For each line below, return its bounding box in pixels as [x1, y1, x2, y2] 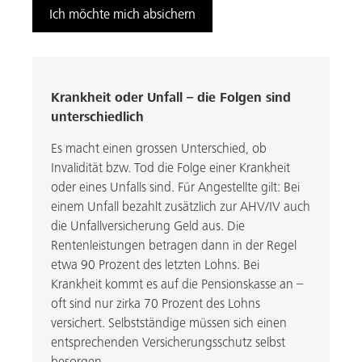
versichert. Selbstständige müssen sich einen [50, 316, 287, 330]
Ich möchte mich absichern [49, 7, 196, 22]
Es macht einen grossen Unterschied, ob [50, 141, 267, 156]
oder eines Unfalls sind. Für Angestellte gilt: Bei [50, 180, 300, 195]
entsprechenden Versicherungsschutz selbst [50, 335, 285, 350]
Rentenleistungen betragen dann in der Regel [50, 238, 297, 253]
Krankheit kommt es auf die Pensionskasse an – [50, 277, 303, 292]
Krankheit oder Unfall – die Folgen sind [50, 90, 291, 105]
